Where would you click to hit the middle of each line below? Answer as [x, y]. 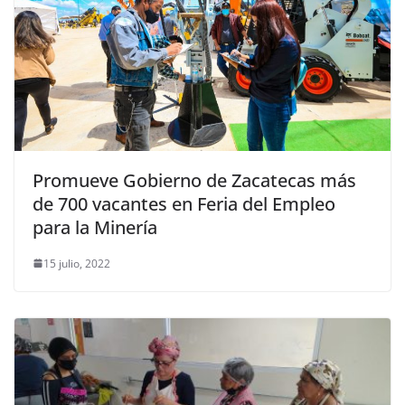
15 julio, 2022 [77, 263]
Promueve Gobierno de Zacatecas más [194, 180]
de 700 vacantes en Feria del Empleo [184, 203]
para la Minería [95, 227]
